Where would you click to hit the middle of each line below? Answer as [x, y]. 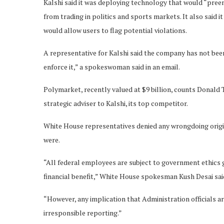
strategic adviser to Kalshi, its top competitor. [116, 103]
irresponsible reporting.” [83, 213]
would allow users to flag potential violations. [115, 30]
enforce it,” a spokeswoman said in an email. [112, 67]
